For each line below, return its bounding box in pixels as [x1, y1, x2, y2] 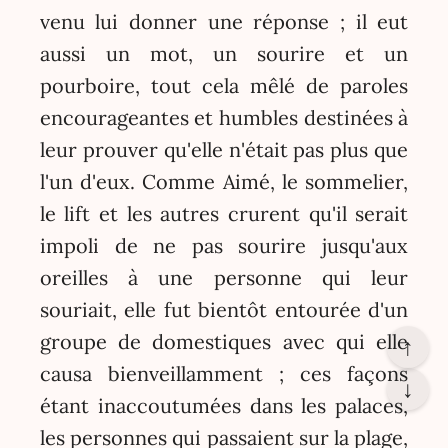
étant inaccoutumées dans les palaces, [39, 393, 409, 419]
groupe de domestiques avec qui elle [39, 329, 409, 355]
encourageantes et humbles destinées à [39, 105, 409, 131]
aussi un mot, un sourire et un [39, 41, 409, 67]
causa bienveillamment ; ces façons [39, 361, 409, 387]
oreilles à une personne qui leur [39, 265, 409, 291]
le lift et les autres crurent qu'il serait [39, 201, 409, 227]
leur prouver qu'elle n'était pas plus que [39, 137, 409, 163]
